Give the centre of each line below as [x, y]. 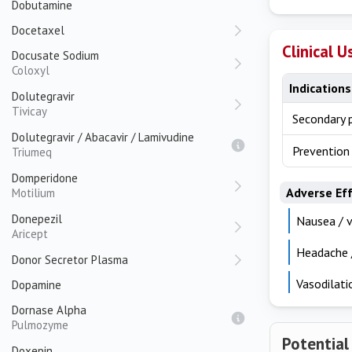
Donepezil [37, 219]
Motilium [33, 193]
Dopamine [37, 285]
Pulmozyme [40, 325]
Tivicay [29, 111]
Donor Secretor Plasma [70, 260]
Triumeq [32, 152]
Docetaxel [38, 30]
